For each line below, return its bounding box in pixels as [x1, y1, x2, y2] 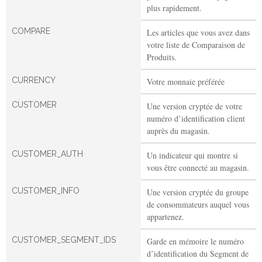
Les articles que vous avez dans [147, 26, 250, 38]
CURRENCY [12, 75, 56, 85]
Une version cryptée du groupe [147, 186, 249, 198]
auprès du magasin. [147, 125, 210, 136]
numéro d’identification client [147, 112, 245, 124]
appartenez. [147, 211, 184, 222]
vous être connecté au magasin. [147, 161, 249, 173]
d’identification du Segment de [147, 247, 249, 259]
